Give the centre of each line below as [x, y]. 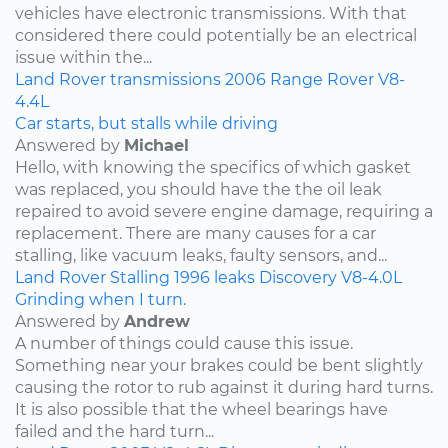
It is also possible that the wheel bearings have [201, 409]
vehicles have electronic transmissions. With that [211, 13]
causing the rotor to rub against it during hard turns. [224, 387]
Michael [156, 145]
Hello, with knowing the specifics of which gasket [213, 167]
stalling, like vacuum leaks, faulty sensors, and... [201, 255]
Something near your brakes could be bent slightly [219, 365]
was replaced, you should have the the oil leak [198, 189]
